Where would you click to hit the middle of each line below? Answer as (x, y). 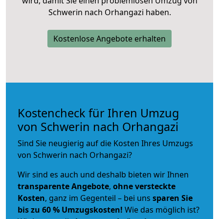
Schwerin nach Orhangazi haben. (109, 12)
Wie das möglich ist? (161, 209)
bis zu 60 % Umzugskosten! (70, 209)
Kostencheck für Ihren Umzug (98, 113)
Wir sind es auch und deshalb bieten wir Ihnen (103, 174)
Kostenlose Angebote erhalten (109, 38)
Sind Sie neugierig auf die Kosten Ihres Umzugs (105, 143)
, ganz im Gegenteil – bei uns (99, 198)
